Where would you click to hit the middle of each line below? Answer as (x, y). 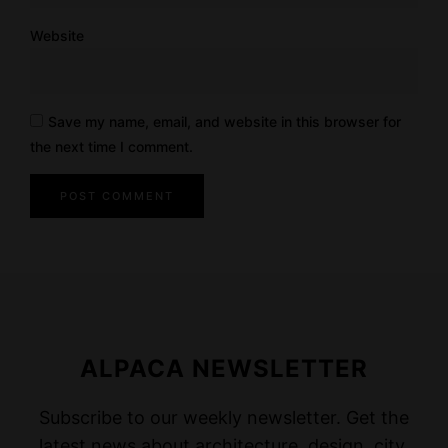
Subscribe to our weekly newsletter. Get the (224, 417)
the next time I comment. (111, 146)
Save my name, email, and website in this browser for (224, 121)
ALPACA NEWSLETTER (224, 368)
